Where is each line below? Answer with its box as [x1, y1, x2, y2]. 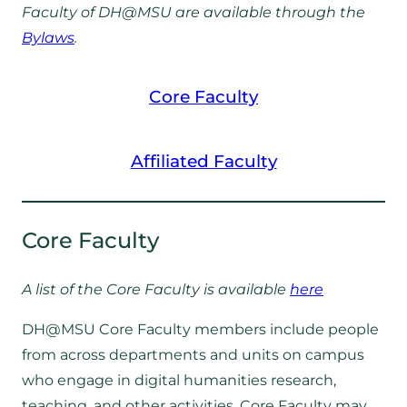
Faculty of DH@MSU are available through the [22, 3, 365, 21]
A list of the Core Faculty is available [22, 281, 290, 299]
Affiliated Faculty [130, 150, 277, 172]
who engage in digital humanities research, [22, 372, 336, 390]
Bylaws [22, 28, 74, 46]
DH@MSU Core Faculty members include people [22, 321, 379, 339]
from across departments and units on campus [22, 346, 364, 364]
